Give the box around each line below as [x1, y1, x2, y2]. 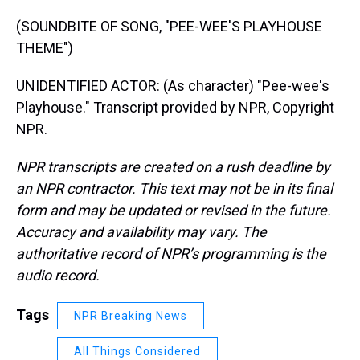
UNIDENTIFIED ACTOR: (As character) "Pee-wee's [16, 77, 329, 94]
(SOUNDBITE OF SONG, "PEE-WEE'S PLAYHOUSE [16, 18, 322, 35]
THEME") [16, 39, 73, 56]
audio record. [16, 267, 100, 284]
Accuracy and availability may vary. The [16, 223, 267, 240]
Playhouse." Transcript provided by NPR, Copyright [16, 99, 334, 116]
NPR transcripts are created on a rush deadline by [16, 158, 330, 175]
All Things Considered [74, 345, 201, 358]
